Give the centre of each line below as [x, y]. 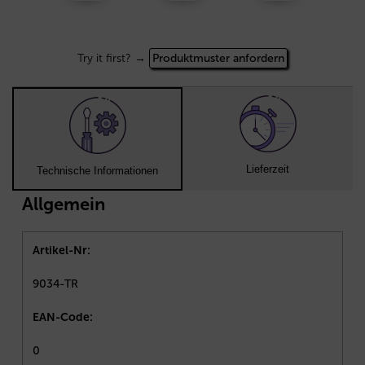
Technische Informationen [97, 171]
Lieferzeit [268, 169]
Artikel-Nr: [62, 251]
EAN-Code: [63, 318]
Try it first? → [113, 59]
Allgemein [64, 204]
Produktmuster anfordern [218, 59]
